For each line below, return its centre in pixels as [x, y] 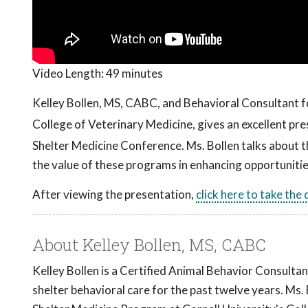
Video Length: [69, 74]
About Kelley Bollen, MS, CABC [149, 245]
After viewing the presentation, [114, 195]
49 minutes [134, 74]
